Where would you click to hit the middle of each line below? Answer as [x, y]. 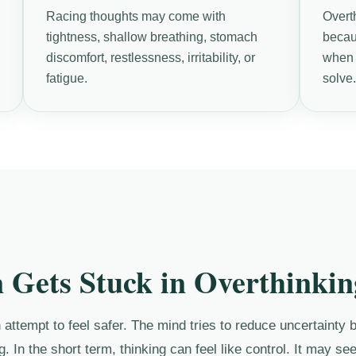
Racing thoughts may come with [135, 16]
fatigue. [66, 78]
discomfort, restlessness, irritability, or [150, 57]
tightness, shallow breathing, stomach [151, 37]
